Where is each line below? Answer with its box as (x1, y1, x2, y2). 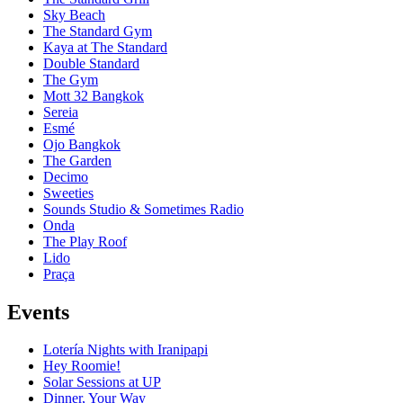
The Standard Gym (43, 22, 152, 39)
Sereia (43, 103, 78, 120)
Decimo (43, 168, 88, 184)
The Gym (43, 71, 98, 87)
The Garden (43, 152, 112, 168)
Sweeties (43, 184, 94, 201)
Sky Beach (43, 6, 105, 22)
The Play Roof (43, 233, 127, 249)
